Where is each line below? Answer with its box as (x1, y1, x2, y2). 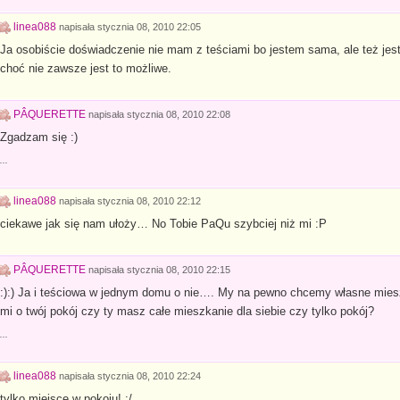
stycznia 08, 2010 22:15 (126, 264, 230, 276)
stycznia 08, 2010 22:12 (96, 196, 201, 207)
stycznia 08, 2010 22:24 (96, 370, 201, 381)
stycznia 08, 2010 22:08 (126, 108, 230, 120)
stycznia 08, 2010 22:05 (96, 21, 201, 33)
